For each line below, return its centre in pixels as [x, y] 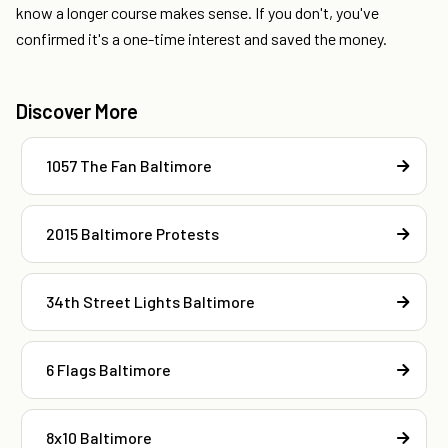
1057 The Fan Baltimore [129, 166]
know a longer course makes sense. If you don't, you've [197, 13]
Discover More [77, 111]
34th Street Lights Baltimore [150, 302]
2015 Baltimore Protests [132, 234]
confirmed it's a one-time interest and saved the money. [201, 39]
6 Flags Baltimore [108, 370]
